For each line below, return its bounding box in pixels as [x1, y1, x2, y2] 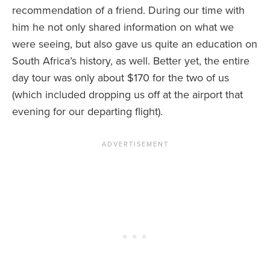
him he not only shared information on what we [12, 20, 234, 34]
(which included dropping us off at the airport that [12, 88, 243, 102]
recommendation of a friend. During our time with [12, 4, 245, 17]
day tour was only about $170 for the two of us [12, 71, 229, 85]
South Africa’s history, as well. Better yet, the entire [12, 54, 250, 68]
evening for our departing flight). [12, 105, 163, 119]
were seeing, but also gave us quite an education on [12, 37, 257, 51]
